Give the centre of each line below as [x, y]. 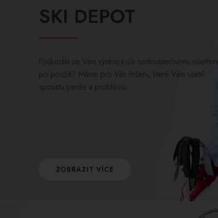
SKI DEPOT [87, 16]
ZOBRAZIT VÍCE [85, 169]
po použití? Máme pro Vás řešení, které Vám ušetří [121, 74]
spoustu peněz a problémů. [84, 87]
